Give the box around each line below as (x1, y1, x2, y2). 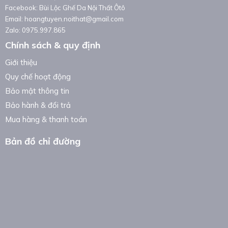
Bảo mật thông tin (5, 86, 69, 96)
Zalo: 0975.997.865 (5, 26, 66, 35)
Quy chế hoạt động (5, 72, 71, 82)
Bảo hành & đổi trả (5, 100, 71, 110)
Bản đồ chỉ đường (5, 135, 80, 148)
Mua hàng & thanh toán (5, 115, 87, 125)
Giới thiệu (5, 58, 37, 68)
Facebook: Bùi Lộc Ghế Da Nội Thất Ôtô (5, 4, 125, 12)
